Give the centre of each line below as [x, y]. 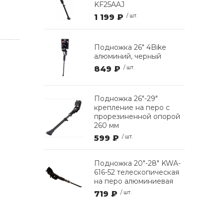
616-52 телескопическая [137, 172]
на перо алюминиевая [134, 181]
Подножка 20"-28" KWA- [137, 164]
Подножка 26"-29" [126, 98]
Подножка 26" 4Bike [130, 47]
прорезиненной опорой [137, 116]
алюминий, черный [128, 56]
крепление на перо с [132, 107]
